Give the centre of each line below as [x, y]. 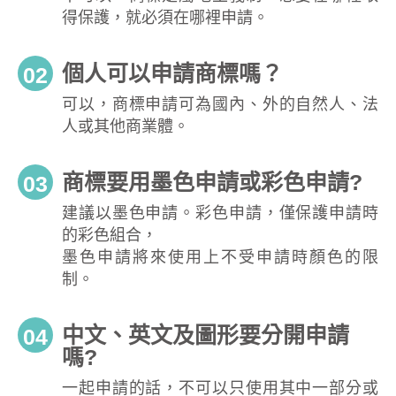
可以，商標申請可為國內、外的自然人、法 [220, 104]
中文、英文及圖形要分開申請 [206, 335]
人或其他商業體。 [126, 126]
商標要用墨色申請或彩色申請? [212, 182]
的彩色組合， [110, 235]
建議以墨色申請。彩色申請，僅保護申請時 [220, 213]
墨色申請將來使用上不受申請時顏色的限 [220, 257]
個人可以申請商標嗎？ [172, 73]
